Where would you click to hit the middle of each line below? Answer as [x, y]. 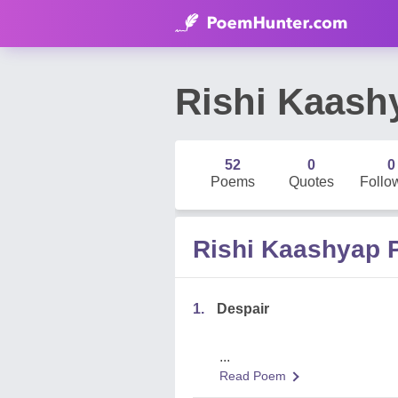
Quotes [312, 182]
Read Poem [253, 376]
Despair [243, 309]
